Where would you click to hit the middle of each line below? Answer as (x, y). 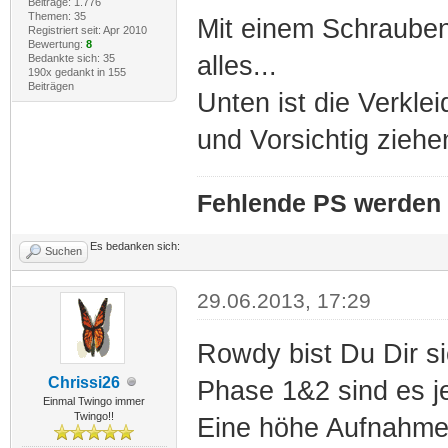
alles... (236, 65)
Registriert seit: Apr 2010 (87, 29)
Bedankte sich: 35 (71, 57)
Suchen (63, 250)
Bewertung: (56, 43)
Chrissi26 (84, 382)
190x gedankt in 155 (76, 71)
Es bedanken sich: (135, 245)
